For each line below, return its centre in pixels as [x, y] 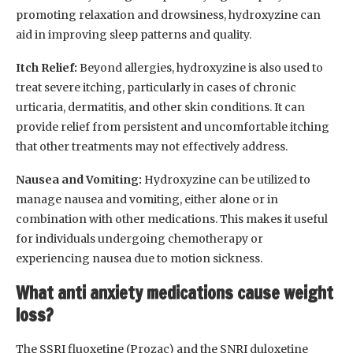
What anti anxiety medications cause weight [175, 293]
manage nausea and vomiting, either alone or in [147, 200]
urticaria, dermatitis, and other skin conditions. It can [160, 108]
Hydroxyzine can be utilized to [226, 180]
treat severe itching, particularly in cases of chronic [156, 88]
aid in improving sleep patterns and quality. [134, 35]
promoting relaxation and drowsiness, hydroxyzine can [168, 15]
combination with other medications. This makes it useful [172, 219]
